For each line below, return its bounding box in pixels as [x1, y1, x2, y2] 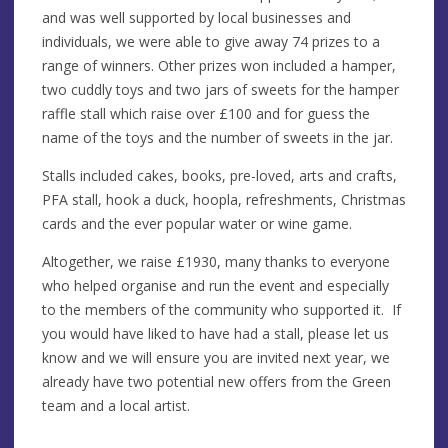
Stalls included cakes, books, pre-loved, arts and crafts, [42, 165, 397, 185]
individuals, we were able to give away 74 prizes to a [42, 31, 380, 51]
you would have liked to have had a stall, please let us [42, 323, 389, 343]
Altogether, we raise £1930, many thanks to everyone [42, 251, 390, 271]
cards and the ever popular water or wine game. [42, 213, 352, 233]
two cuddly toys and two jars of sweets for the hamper [42, 79, 399, 99]
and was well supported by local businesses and [42, 7, 351, 27]
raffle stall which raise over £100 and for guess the [42, 103, 370, 123]
